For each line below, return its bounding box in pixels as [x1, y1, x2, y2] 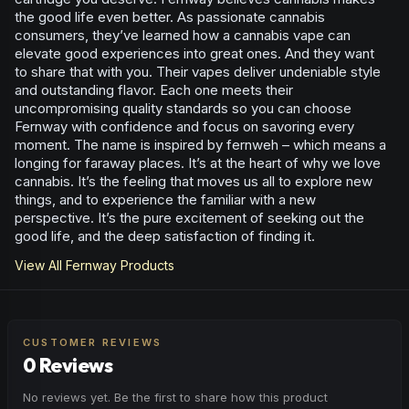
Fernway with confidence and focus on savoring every [15, 118, 354, 135]
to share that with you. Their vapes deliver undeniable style [15, 63, 381, 80]
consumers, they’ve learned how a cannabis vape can [15, 26, 351, 44]
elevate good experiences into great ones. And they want [15, 45, 374, 62]
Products [117, 257, 174, 273]
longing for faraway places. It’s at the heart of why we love [15, 154, 381, 172]
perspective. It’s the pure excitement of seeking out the [15, 209, 364, 226]
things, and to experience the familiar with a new [15, 191, 316, 208]
